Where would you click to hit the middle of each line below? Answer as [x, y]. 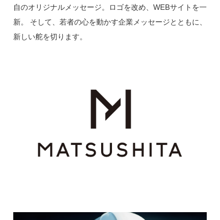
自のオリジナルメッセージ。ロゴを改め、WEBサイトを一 [110, 7]
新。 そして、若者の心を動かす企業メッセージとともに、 [110, 22]
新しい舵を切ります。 [50, 37]
